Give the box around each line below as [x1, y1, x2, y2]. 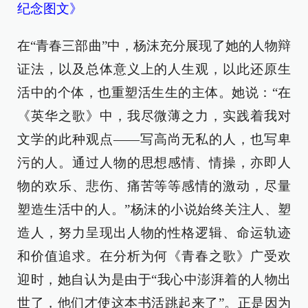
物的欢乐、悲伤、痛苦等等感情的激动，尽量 [17, 178, 291, 193]
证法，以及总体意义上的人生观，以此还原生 [17, 61, 291, 76]
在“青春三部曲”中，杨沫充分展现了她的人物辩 [17, 38, 291, 53]
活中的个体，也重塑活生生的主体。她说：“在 [17, 85, 291, 100]
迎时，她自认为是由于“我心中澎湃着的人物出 [17, 272, 291, 287]
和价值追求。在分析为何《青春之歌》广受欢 [17, 248, 291, 263]
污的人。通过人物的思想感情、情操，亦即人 [17, 155, 291, 170]
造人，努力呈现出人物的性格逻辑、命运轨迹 [17, 225, 291, 240]
